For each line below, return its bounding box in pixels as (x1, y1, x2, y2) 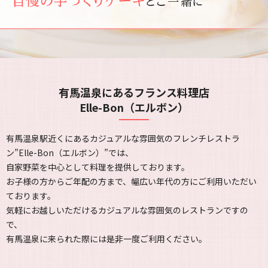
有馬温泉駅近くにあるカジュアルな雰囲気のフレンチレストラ (6, 132, 240, 144)
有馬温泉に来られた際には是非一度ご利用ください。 (6, 232, 207, 245)
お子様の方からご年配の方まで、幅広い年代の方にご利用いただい (6, 175, 257, 187)
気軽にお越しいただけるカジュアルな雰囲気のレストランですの (6, 203, 248, 216)
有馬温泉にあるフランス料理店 (59, 84, 209, 100)
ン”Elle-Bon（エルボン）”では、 (6, 146, 133, 159)
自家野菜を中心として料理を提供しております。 (6, 160, 190, 173)
